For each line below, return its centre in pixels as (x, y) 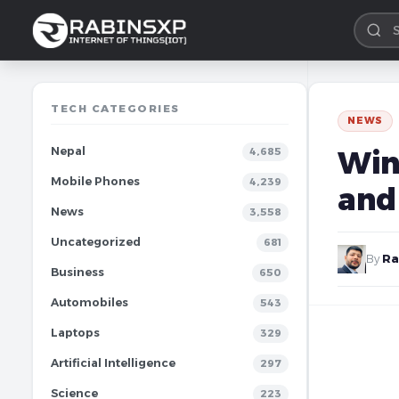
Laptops (75, 333)
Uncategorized (96, 242)
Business (77, 272)
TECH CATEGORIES (115, 109)
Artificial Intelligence (113, 363)
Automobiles (90, 302)
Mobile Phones (95, 181)
